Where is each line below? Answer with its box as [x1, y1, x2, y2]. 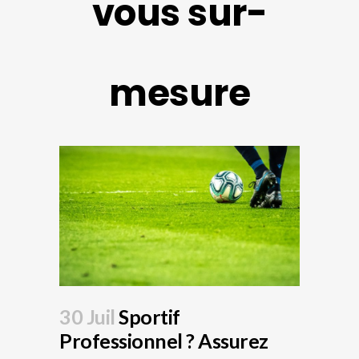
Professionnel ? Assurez [59, 329, 268, 353]
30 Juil [59, 305, 115, 329]
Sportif [115, 305, 180, 329]
